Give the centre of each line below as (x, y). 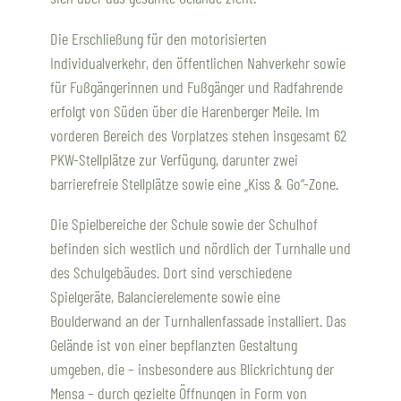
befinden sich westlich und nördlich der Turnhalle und (200, 248)
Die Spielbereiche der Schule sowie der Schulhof (184, 224)
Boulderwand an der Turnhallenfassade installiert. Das (198, 321)
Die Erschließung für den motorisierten (158, 38)
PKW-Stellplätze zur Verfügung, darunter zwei (174, 159)
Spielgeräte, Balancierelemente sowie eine (165, 297)
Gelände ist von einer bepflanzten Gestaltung (174, 345)
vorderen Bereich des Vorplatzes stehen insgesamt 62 (198, 135)
